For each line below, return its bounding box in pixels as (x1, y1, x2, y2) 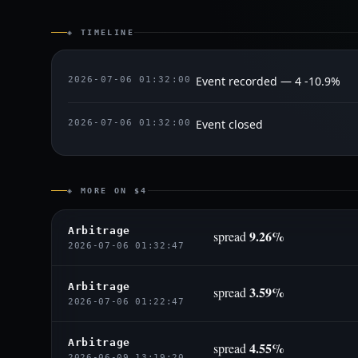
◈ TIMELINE (67, 28, 134, 37)
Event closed (196, 117, 263, 132)
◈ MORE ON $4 (67, 186, 148, 195)
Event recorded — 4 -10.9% (196, 74, 340, 89)
